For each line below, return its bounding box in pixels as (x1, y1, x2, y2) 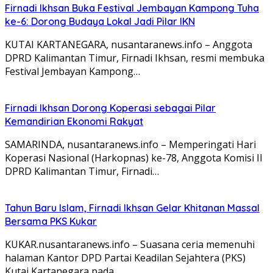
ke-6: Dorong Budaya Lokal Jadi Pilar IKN (5, 15, 195, 27)
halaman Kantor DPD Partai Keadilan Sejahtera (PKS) (5, 250, 246, 264)
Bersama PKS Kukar (5, 214, 97, 227)
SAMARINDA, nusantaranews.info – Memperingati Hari (5, 137, 256, 151)
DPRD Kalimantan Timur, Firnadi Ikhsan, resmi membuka (5, 51, 264, 65)
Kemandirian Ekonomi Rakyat (5, 115, 143, 127)
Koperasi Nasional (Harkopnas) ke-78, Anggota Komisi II (5, 151, 263, 165)
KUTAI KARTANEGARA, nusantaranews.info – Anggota (5, 37, 252, 51)
